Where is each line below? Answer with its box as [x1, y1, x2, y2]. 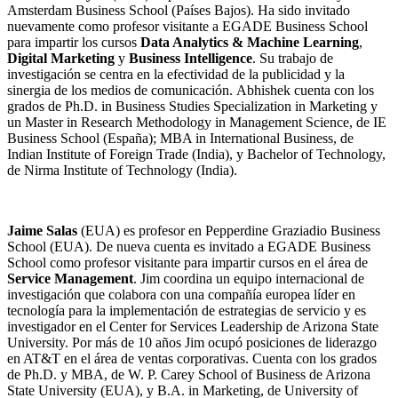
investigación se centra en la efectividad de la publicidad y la [7, 67, 345, 83]
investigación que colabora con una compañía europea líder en [7, 287, 355, 303]
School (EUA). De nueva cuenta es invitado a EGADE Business [7, 239, 370, 255]
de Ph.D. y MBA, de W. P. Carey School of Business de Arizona [7, 367, 370, 383]
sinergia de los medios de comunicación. [7, 83, 236, 99]
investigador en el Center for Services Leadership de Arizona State [7, 319, 378, 335]
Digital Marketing [7, 51, 118, 67]
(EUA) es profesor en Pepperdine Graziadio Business [77, 223, 380, 239]
